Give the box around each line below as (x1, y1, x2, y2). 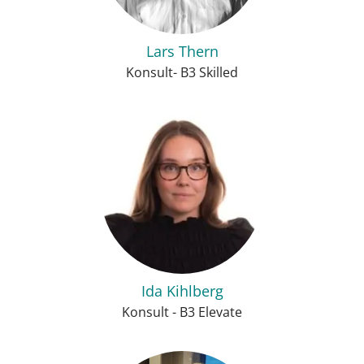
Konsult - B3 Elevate (122, 303, 242, 321)
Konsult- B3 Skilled (126, 63, 238, 81)
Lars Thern (145, 41, 219, 61)
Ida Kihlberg (141, 281, 223, 301)
